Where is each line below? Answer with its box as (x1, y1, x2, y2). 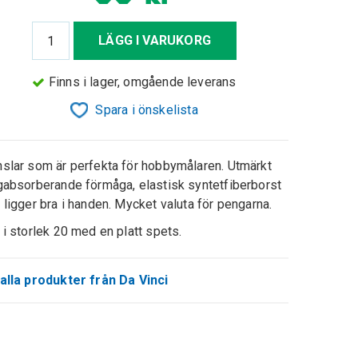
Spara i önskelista (95, 101, 198, 117)
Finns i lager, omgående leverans (48, 74, 237, 89)
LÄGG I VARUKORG (98, 33, 211, 48)
